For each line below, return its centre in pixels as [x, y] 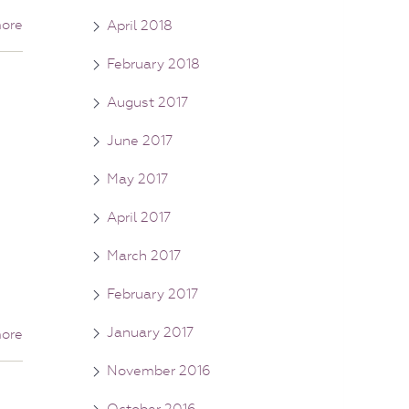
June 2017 [140, 140]
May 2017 [137, 178]
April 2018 [140, 25]
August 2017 [147, 102]
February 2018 [153, 63]
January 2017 [150, 332]
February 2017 [152, 294]
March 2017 [144, 255]
